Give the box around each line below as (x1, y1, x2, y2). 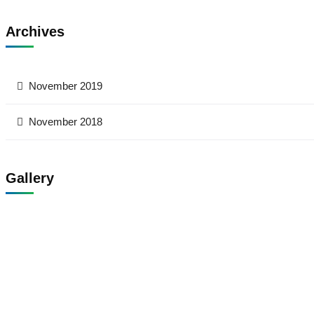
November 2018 (29, 116, 102, 128)
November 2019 (29, 80, 102, 92)
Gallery (6, 170, 54, 186)
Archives (6, 24, 64, 39)
